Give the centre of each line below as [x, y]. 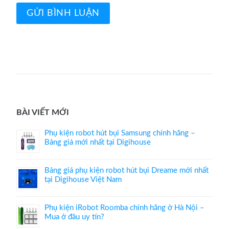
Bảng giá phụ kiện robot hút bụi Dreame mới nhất [127, 171]
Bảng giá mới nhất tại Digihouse [98, 143]
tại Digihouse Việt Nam [83, 180]
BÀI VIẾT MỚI [43, 112]
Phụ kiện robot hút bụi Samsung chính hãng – [120, 133]
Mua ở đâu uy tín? [75, 217]
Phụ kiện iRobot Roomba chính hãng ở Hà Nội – [125, 208]
